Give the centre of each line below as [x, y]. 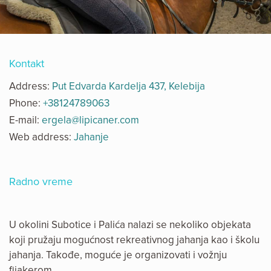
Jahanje [91, 137]
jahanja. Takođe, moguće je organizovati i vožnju [118, 255]
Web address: [41, 137]
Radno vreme [41, 182]
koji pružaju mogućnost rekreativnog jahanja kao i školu [134, 240]
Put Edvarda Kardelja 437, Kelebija [129, 87]
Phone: [26, 103]
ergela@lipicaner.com [90, 120]
